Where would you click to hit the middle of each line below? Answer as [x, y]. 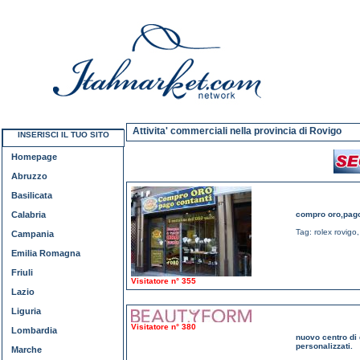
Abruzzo [29, 176]
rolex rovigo [335, 232]
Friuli [22, 272]
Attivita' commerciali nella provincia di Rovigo [237, 131]
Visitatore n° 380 [164, 327]
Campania [33, 234]
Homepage [34, 157]
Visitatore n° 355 [164, 281]
